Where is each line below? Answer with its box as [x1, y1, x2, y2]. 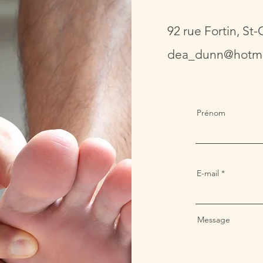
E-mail [197, 168, 219, 178]
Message [197, 214, 230, 225]
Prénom [197, 107, 225, 118]
